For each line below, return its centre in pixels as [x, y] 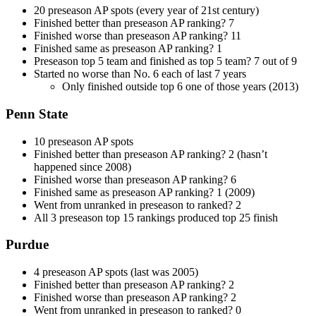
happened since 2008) [83, 166]
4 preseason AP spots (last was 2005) [116, 272]
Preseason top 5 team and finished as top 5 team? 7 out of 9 [165, 61]
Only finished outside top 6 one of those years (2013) [180, 87]
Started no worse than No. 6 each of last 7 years [140, 74]
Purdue [27, 245]
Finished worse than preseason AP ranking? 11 [138, 36]
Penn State [37, 114]
